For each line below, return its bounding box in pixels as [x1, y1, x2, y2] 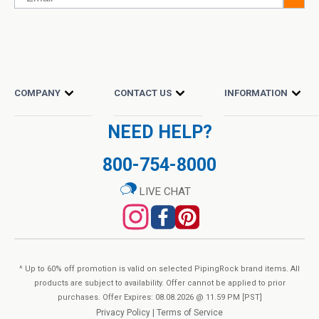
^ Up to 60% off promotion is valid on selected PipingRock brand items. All [19, 264, 300, 274]
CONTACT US [113, 88, 172, 99]
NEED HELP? [107, 122, 212, 143]
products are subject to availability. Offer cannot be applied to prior [33, 278, 286, 288]
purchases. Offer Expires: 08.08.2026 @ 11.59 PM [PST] [57, 293, 262, 303]
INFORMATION [224, 88, 288, 99]
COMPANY [14, 88, 61, 99]
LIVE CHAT [139, 185, 191, 199]
